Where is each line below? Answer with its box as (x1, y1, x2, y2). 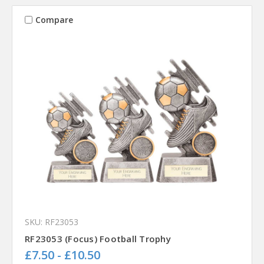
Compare (35, 14, 73, 25)
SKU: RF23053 (25, 216, 78, 228)
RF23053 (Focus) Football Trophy (25, 233, 171, 245)
